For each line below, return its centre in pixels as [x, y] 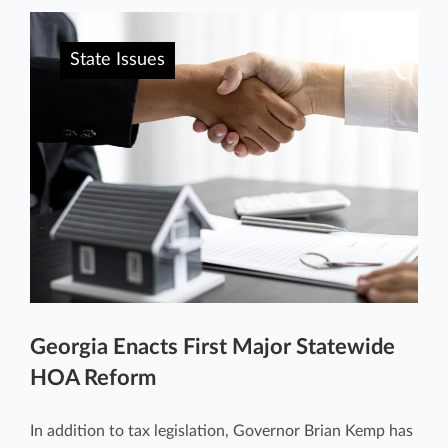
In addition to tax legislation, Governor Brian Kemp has [221, 430]
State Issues [117, 59]
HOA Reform [93, 377]
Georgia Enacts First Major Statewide [212, 346]
